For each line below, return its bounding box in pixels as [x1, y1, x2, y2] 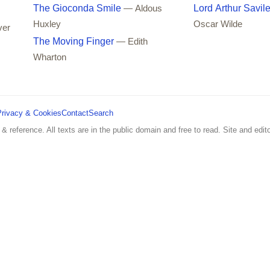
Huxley [33, 19, 61, 29]
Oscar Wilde [193, 19, 242, 29]
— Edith [116, 36, 148, 46]
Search [89, 108, 113, 118]
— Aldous [124, 3, 163, 13]
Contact [61, 108, 89, 118]
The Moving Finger [33, 36, 115, 46]
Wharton [33, 52, 67, 62]
